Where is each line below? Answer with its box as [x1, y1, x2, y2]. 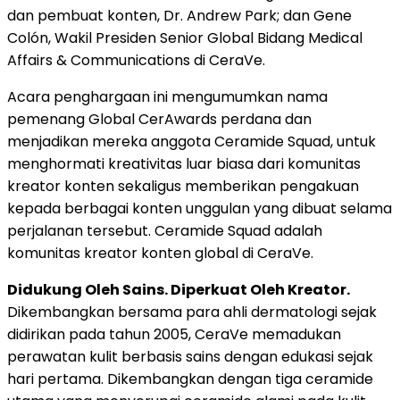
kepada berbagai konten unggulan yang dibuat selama [7, 198, 392, 220]
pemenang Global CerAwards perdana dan [7, 109, 312, 130]
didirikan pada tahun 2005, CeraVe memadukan [7, 324, 341, 346]
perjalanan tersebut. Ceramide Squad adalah [7, 221, 322, 242]
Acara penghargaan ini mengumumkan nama [7, 87, 328, 108]
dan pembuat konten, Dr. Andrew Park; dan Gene [7, 5, 352, 27]
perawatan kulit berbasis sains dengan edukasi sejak [7, 346, 373, 368]
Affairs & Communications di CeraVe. [7, 50, 265, 71]
